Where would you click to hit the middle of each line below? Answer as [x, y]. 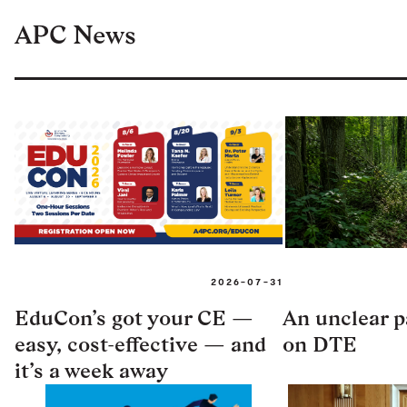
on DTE [320, 343]
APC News [75, 34]
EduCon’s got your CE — [134, 317]
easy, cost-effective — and [140, 343]
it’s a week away [91, 370]
